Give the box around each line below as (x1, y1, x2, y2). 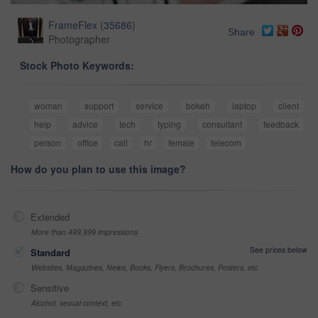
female (168, 136, 194, 148)
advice (72, 117, 99, 130)
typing (157, 117, 181, 130)
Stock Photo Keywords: (20, 57, 134, 72)
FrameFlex (48, 17, 97, 32)
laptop (231, 99, 256, 111)
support (84, 99, 114, 111)
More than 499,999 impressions (31, 226, 138, 237)
